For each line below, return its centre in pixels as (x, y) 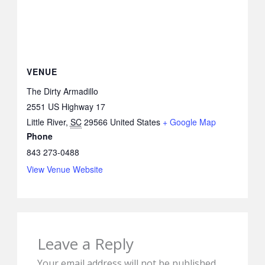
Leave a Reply (85, 243)
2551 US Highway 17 (66, 106)
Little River (46, 122)
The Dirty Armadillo (62, 91)
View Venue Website (64, 169)
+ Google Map (189, 122)
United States (135, 122)
